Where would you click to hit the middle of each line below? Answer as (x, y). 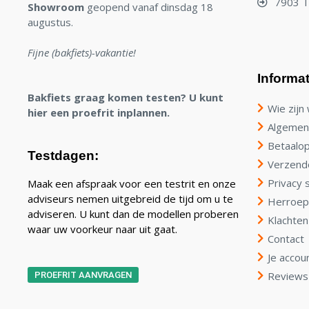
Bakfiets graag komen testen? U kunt (126, 97)
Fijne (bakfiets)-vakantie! (83, 53)
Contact (286, 238)
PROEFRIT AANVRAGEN (83, 275)
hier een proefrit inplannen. (99, 112)
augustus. (50, 22)
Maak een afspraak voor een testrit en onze (132, 184)
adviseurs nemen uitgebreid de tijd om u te (130, 199)
